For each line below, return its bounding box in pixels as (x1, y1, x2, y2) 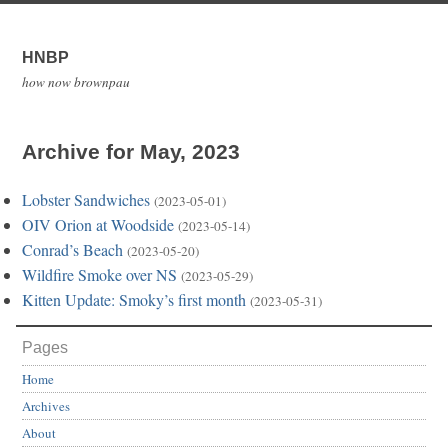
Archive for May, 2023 (22, 139, 240, 164)
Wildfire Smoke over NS (22, 264, 177, 286)
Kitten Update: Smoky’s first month (22, 289, 246, 311)
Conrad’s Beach (22, 239, 123, 261)
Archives (22, 397, 70, 416)
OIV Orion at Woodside (22, 214, 174, 236)
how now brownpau (22, 73, 130, 91)
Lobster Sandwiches (22, 189, 150, 211)
